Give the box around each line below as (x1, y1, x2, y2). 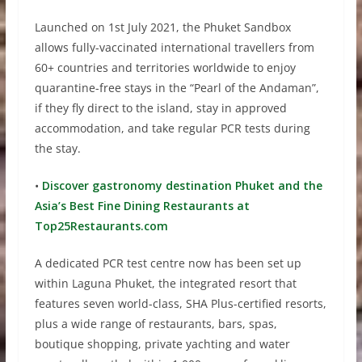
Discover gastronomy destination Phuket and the (38, 178, 322, 194)
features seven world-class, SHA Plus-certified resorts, (34, 296, 326, 312)
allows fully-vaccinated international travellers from (34, 40, 314, 56)
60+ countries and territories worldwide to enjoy (34, 60, 296, 76)
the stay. (34, 141, 81, 157)
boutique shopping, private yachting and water (34, 336, 290, 352)
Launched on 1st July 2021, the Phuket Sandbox (34, 19, 291, 36)
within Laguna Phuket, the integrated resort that (34, 276, 297, 292)
